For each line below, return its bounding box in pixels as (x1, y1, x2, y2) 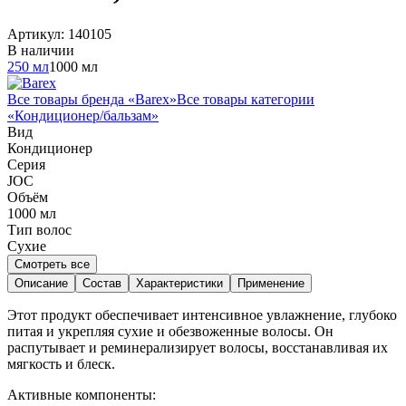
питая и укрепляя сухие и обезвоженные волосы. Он (7, 323, 333, 339)
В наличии (7, 42, 74, 58)
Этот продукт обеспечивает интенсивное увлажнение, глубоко (7, 306, 397, 323)
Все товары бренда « (7, 91, 135, 107)
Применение (237, 275, 304, 290)
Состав (82, 275, 121, 290)
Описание (14, 275, 68, 290)
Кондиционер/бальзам (14, 107, 151, 123)
